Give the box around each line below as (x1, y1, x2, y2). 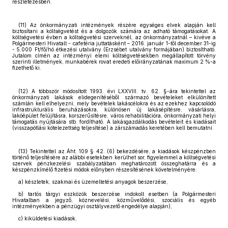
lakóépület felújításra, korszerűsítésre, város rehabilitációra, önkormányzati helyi (12, 112, 216, 119)
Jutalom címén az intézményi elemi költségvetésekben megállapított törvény (12, 52, 216, 59)
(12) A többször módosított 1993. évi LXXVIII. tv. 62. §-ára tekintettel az (18, 88, 216, 94)
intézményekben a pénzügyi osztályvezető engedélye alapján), (12, 203, 172, 209)
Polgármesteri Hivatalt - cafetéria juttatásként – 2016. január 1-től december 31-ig (12, 40, 216, 46)
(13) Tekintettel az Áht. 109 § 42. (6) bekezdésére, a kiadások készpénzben (18, 148, 216, 154)
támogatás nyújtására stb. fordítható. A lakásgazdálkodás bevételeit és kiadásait (12, 119, 216, 125)
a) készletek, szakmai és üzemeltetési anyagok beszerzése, (18, 179, 168, 185)
